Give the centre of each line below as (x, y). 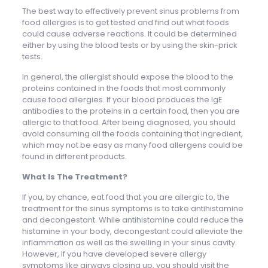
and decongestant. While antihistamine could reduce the (133, 220)
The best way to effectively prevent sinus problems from (130, 11)
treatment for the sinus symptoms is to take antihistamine (133, 208)
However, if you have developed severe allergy (114, 254)
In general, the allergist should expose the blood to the (127, 77)
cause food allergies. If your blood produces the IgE (122, 99)
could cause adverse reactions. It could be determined (129, 33)
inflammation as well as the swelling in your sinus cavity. (129, 242)
